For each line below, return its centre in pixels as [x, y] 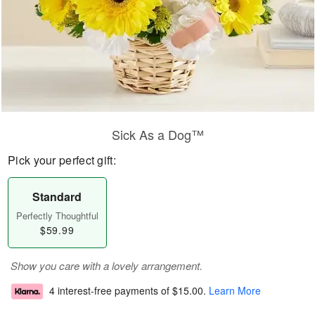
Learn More [235, 291]
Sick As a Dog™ [157, 134]
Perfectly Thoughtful [57, 216]
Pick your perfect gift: [62, 160]
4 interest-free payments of [111, 291]
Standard [57, 197]
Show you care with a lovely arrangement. [107, 265]
